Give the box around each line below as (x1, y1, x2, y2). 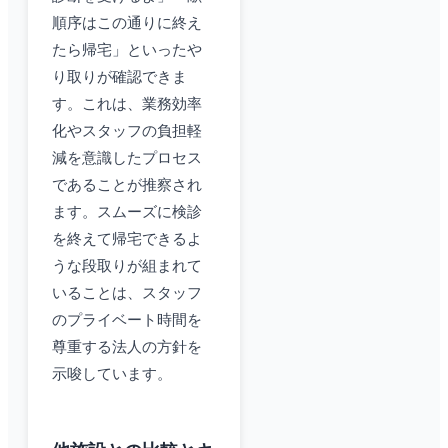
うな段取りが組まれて (52, 258, 202, 275)
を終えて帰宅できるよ (52, 231, 202, 248)
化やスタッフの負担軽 (52, 123, 202, 140)
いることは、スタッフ (52, 285, 202, 302)
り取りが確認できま (52, 69, 187, 86)
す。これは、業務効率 (52, 96, 202, 113)
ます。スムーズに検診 (52, 204, 202, 221)
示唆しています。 (52, 366, 172, 383)
